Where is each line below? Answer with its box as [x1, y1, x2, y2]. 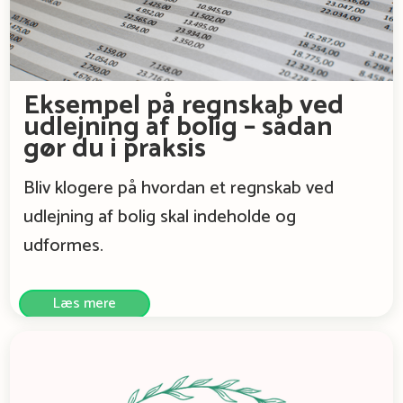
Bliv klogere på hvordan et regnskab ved [23, 174, 335, 204]
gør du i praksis [23, 127, 207, 172]
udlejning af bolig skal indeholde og [23, 202, 297, 233]
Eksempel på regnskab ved [23, 84, 345, 129]
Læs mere [53, 291, 117, 317]
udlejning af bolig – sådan [23, 105, 334, 150]
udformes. [23, 231, 104, 262]
